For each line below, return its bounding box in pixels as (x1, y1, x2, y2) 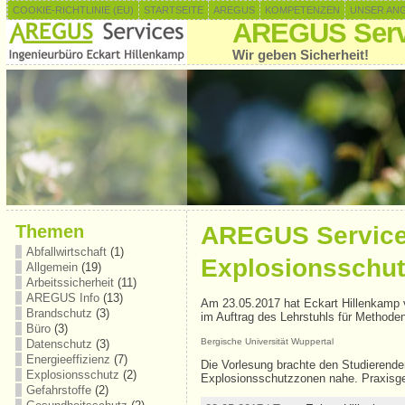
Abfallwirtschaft (25, 245, 107, 259)
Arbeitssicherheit (25, 276, 114, 289)
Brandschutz (25, 306, 92, 320)
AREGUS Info (25, 291, 99, 305)
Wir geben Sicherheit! (231, 47, 369, 62)
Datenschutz (25, 337, 92, 351)
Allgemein (25, 260, 78, 274)
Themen (14, 221, 84, 241)
